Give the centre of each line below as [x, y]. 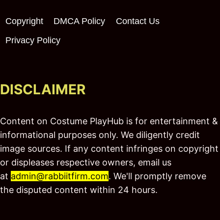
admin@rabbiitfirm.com [60, 176]
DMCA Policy [80, 21]
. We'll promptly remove [157, 176]
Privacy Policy [33, 40]
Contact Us [137, 21]
